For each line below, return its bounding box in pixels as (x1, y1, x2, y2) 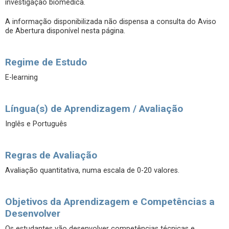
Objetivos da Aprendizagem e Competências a (5, 196, 215, 208)
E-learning (5, 73, 38, 82)
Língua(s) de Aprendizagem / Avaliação (5, 103, 183, 114)
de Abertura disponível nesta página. (5, 27, 125, 35)
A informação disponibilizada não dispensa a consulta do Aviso (5, 17, 216, 26)
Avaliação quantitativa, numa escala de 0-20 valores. (5, 166, 179, 175)
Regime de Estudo (5, 56, 87, 68)
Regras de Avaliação (5, 149, 97, 161)
